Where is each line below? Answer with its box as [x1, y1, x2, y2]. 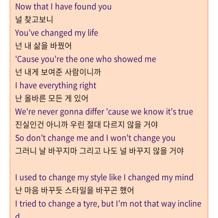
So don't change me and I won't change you [15, 131, 176, 143]
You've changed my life [15, 26, 98, 38]
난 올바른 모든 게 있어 [15, 92, 91, 104]
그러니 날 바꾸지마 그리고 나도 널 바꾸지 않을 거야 [15, 145, 184, 156]
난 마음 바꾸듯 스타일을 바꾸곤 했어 [15, 184, 136, 196]
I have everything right [15, 79, 96, 91]
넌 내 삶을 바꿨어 [15, 39, 74, 51]
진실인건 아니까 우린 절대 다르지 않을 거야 [15, 118, 158, 130]
